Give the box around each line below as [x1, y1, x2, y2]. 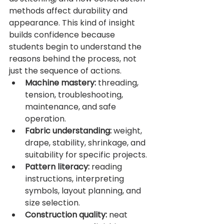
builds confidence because [9, 29, 117, 41]
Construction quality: [25, 209, 107, 221]
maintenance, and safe [25, 101, 118, 113]
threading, [96, 77, 140, 89]
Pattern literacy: [25, 161, 89, 173]
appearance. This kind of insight [9, 17, 137, 29]
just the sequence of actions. [9, 65, 121, 77]
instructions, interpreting [25, 173, 126, 185]
